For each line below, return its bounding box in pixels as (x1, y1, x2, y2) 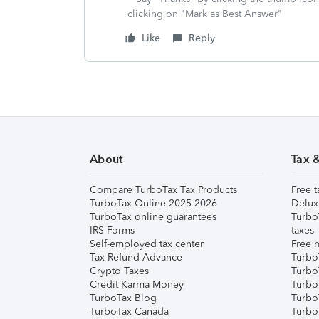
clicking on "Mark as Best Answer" (127, 8, 282, 20)
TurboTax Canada (90, 305, 169, 318)
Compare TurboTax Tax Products (90, 184, 237, 196)
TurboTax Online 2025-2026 (90, 197, 217, 209)
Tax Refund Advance (90, 251, 182, 263)
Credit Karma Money (90, 278, 184, 291)
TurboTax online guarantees (90, 211, 216, 223)
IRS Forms (90, 224, 135, 236)
